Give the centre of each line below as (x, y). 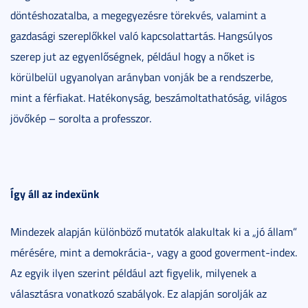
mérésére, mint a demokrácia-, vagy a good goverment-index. (154, 252)
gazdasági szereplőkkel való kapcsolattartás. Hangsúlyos (141, 35)
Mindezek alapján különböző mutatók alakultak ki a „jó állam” (154, 231)
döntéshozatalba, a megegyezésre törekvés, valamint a (138, 15)
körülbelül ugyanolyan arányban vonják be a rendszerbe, (142, 77)
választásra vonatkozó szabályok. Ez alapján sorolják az (139, 293)
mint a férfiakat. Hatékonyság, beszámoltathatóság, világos (148, 97)
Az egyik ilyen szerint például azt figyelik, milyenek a (133, 273)
